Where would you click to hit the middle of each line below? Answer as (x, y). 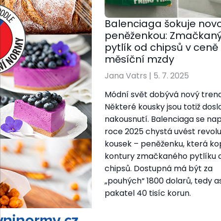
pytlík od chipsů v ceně (161, 48)
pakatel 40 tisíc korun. (148, 193)
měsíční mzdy (139, 59)
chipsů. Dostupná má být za (159, 168)
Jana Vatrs (126, 76)
